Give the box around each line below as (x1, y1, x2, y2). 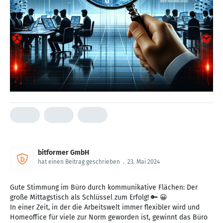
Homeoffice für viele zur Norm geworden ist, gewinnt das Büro (10, 213, 208, 222)
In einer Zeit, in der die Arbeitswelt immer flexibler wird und (10, 203, 200, 212)
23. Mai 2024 (127, 158, 160, 165)
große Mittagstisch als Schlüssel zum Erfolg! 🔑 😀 (10, 193, 167, 202)
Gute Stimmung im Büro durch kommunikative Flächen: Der (10, 183, 198, 192)
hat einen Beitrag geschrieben (38, 158, 120, 165)
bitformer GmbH (38, 148, 89, 157)
